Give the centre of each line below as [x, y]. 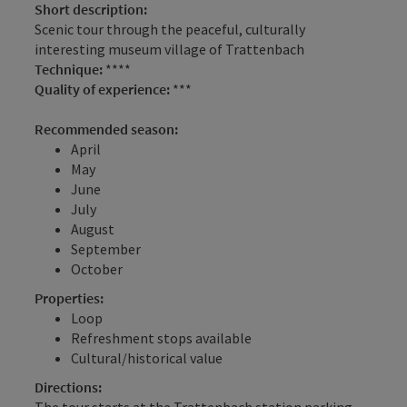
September [106, 248]
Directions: [68, 387]
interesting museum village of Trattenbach [169, 49]
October [97, 268]
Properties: [69, 298]
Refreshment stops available [161, 338]
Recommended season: [106, 129]
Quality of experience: [104, 89]
